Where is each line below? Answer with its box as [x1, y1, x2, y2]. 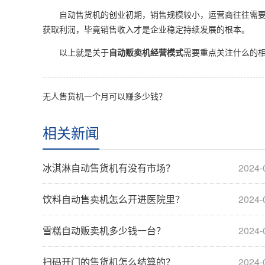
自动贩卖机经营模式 [109, 46, 183, 58]
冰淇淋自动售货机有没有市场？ [43, 161, 175, 174]
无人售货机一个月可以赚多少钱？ [43, 90, 167, 102]
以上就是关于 [43, 46, 109, 58]
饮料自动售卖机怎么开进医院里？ [43, 192, 185, 206]
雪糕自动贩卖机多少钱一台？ [43, 224, 166, 237]
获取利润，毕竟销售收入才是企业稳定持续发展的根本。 [43, 23, 250, 35]
